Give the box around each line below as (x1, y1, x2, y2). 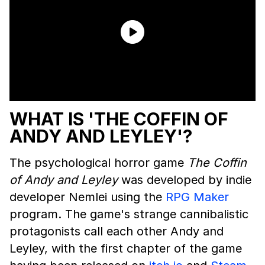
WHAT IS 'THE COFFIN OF (9, 108, 228, 130)
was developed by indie (118, 173, 251, 188)
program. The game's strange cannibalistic (9, 207, 248, 222)
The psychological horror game (9, 156, 188, 170)
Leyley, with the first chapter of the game (9, 241, 242, 256)
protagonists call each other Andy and (9, 224, 224, 239)
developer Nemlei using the (9, 190, 166, 205)
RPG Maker (166, 190, 229, 205)
